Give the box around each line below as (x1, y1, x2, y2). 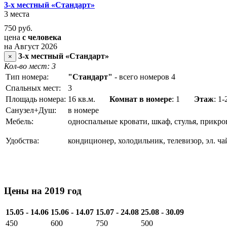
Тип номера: (6, 72, 49, 82)
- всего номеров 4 (112, 72, 177, 82)
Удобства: (6, 136, 39, 145)
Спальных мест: (6, 84, 61, 93)
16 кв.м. (68, 95, 109, 104)
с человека (22, 33, 61, 42)
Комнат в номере (109, 95, 172, 104)
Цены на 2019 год (4, 185, 82, 197)
